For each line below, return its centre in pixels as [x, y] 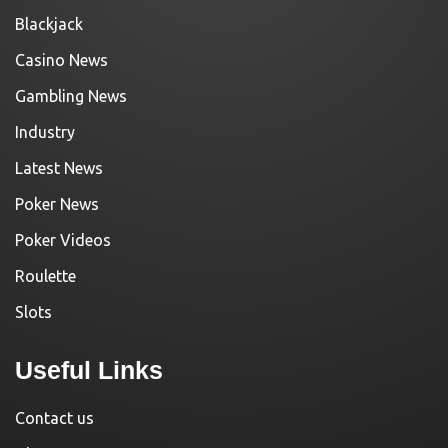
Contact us [54, 418]
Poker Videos [63, 240]
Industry [45, 132]
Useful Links [89, 370]
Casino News [61, 60]
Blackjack [49, 24]
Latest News [59, 168]
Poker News [57, 204]
